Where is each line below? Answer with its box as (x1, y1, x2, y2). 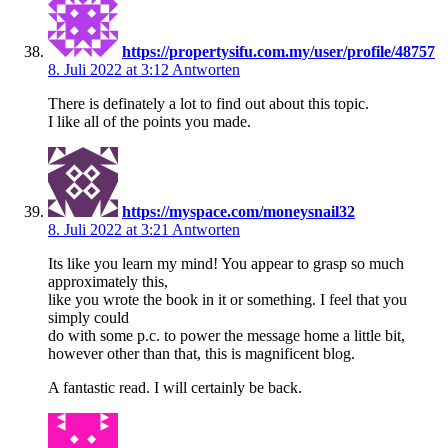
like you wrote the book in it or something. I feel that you (48, 290, 407, 308)
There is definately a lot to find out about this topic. (48, 94, 369, 112)
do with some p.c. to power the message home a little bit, (48, 326, 405, 344)
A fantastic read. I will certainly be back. (48, 378, 302, 396)
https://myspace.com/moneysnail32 (122, 202, 355, 220)
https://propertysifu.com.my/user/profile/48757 (122, 42, 435, 60)
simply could (48, 308, 129, 326)
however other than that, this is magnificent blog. (48, 344, 355, 362)
